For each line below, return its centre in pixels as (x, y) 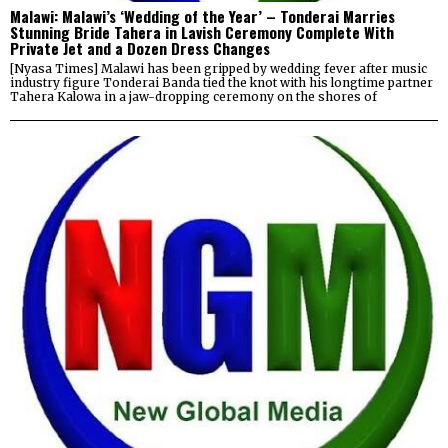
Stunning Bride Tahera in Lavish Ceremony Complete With (202, 31)
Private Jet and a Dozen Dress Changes (140, 47)
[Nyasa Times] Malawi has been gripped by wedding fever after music (218, 68)
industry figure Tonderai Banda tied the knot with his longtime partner (221, 82)
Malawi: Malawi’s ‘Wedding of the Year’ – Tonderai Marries (202, 15)
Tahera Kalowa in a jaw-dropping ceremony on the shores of (193, 96)
